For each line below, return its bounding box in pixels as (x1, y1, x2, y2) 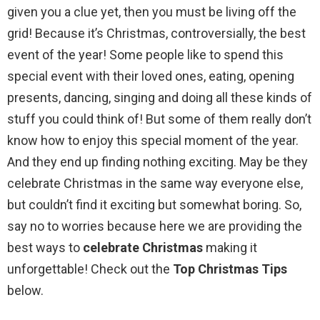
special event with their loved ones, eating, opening (7, 68, 294, 84)
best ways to (7, 239, 80, 255)
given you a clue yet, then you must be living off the (7, 4, 296, 19)
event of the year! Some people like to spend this (7, 46, 284, 62)
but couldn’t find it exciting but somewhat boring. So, (7, 196, 301, 212)
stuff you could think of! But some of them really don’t (7, 111, 311, 126)
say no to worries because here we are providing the (7, 218, 302, 234)
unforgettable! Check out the (7, 261, 173, 276)
